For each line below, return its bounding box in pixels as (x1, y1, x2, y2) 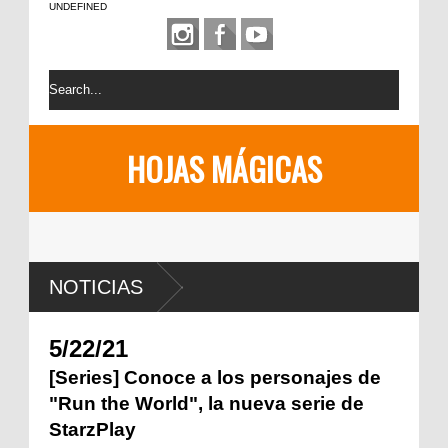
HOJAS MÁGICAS (126, 145, 322, 192)
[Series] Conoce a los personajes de (49, 367, 381, 388)
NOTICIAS (49, 276, 143, 298)
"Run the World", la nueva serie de (49, 393, 364, 414)
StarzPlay (49, 419, 136, 440)
